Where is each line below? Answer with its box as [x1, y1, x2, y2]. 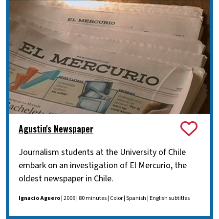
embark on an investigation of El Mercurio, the [19, 159, 187, 172]
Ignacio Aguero [19, 194, 60, 202]
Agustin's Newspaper [19, 122, 93, 135]
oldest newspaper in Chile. [19, 172, 113, 185]
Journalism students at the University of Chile [19, 146, 186, 158]
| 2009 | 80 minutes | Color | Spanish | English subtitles [60, 194, 190, 202]
